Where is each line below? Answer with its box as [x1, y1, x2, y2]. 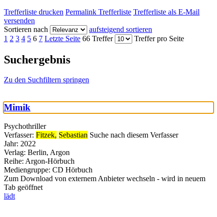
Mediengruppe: [4, 165, 52, 174]
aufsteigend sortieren [89, 25, 152, 33]
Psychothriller [4, 122, 46, 130]
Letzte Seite [45, 34, 80, 43]
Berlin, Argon [28, 148, 70, 156]
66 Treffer [82, 34, 113, 43]
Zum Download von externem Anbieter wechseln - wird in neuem [4, 174, 205, 183]
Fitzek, [36, 130, 57, 139]
